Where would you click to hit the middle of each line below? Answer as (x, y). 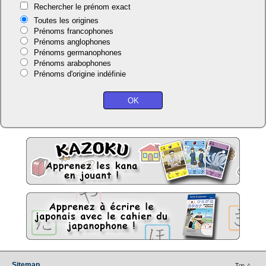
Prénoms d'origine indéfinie (80, 74)
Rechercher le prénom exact (82, 7)
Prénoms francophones (73, 31)
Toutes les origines (66, 20)
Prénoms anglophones (72, 42)
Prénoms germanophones (77, 53)
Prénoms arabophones (72, 63)
